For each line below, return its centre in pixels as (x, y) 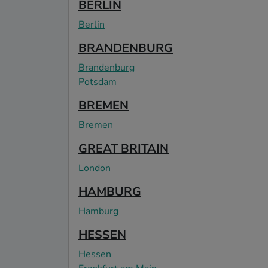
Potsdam (98, 82)
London (95, 168)
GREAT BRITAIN (124, 148)
